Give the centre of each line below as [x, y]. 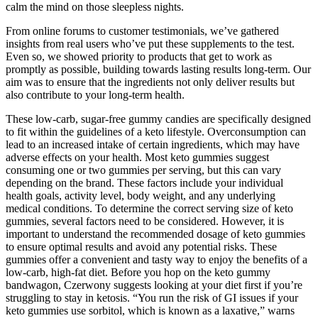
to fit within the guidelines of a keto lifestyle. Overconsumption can [156, 132]
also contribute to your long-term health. [95, 95]
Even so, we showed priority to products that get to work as [139, 57]
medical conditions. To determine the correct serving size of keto [149, 209]
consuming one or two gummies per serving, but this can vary [143, 170]
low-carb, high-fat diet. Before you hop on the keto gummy [138, 273]
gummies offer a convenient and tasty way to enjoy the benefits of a [157, 260]
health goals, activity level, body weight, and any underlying [141, 196]
